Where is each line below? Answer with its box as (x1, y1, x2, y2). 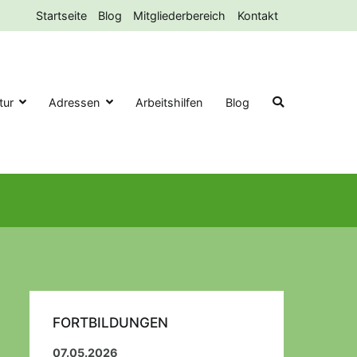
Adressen (49, 96, 100, 110)
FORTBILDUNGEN (52, 313, 168, 331)
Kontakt (237, 9, 278, 23)
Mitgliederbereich (133, 9, 226, 23)
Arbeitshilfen (135, 96, 203, 110)
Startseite (35, 9, 87, 23)
